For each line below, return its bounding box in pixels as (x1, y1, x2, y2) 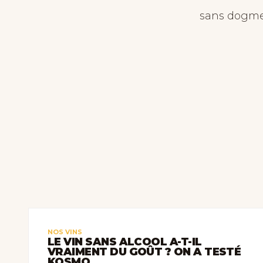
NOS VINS (48, 228, 82, 236)
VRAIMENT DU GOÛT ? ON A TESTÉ (48, 245, 241, 258)
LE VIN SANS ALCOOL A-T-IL (48, 235, 202, 248)
